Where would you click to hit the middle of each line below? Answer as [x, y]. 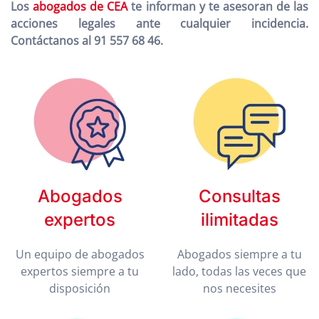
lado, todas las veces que [239, 271]
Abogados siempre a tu [239, 254]
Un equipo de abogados [80, 254]
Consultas [239, 196]
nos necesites [239, 288]
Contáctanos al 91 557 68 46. [87, 41]
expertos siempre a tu [80, 271]
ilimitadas [239, 220]
